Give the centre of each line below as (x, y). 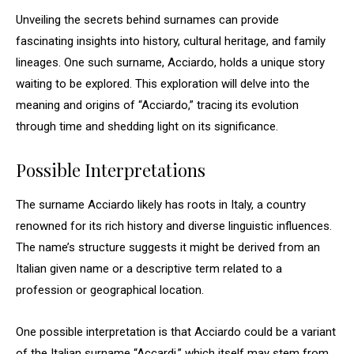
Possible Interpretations (111, 170)
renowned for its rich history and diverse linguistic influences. (174, 226)
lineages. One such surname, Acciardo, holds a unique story (170, 62)
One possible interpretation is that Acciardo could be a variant (176, 332)
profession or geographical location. (110, 290)
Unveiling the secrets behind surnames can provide (147, 20)
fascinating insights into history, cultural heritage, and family (171, 41)
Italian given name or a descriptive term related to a (149, 269)
